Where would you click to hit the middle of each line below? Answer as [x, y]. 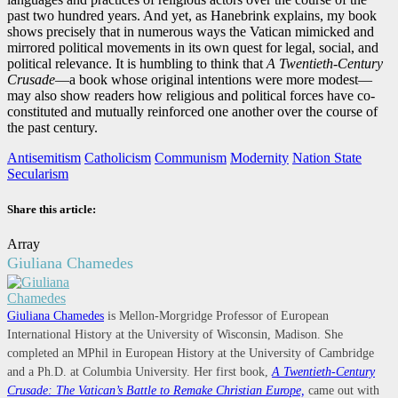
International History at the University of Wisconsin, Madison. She [175, 334]
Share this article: [52, 209]
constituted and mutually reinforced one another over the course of [192, 112]
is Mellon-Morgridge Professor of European [216, 315]
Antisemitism [44, 158]
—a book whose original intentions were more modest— [214, 80]
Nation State [327, 158]
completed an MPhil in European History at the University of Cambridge [191, 353]
